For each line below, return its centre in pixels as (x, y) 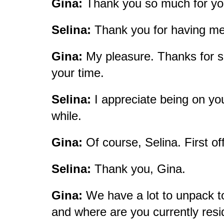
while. (68, 115)
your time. (79, 72)
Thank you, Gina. (140, 168)
